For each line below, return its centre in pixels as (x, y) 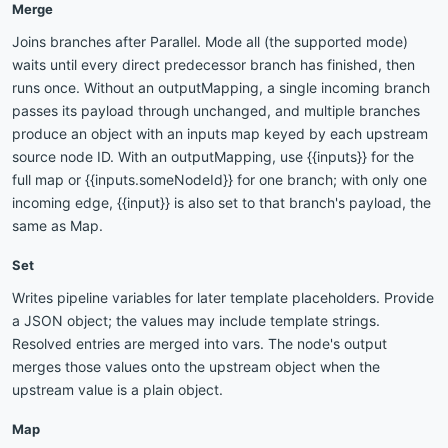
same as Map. (57, 225)
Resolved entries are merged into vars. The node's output (199, 343)
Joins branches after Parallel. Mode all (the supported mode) (210, 41)
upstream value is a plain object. (117, 389)
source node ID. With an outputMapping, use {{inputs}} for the (213, 156)
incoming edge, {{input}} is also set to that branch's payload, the (221, 202)
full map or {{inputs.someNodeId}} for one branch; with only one (219, 179)
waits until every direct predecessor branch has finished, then (213, 64)
